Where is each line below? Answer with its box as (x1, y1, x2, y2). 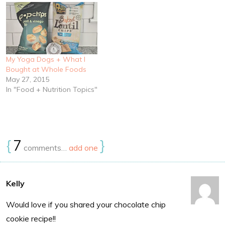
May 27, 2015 (6, 74, 49, 84)
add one (69, 142, 98, 153)
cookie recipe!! (6, 213, 56, 223)
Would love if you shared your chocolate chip (6, 199, 166, 209)
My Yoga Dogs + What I (6, 54, 85, 64)
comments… (22, 142, 69, 153)
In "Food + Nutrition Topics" (6, 84, 97, 94)
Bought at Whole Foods (6, 64, 86, 74)
